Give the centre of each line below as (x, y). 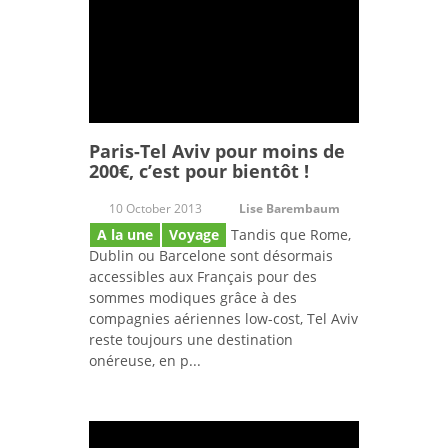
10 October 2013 (155, 209)
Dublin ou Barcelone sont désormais (211, 256)
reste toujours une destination (191, 340)
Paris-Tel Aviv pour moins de (217, 151)
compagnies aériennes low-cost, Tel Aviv (223, 319)
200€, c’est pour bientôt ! (204, 171)
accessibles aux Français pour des (203, 277)
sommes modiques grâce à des (193, 298)
